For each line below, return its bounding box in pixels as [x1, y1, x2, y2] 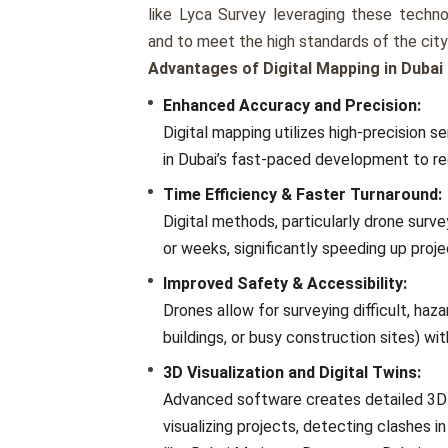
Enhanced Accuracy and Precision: [163, 96, 421, 116]
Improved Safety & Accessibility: [163, 274, 407, 294]
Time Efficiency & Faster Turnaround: [163, 185, 442, 205]
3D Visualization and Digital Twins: [163, 363, 421, 383]
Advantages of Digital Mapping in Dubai [148, 59, 443, 79]
